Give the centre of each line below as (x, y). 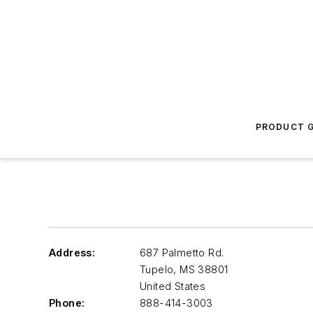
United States (173, 286)
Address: (72, 253)
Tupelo (157, 269)
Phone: (67, 303)
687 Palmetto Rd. (182, 253)
